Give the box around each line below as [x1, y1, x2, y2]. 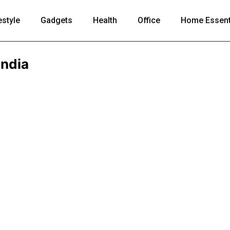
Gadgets [41, 15, 72, 25]
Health [93, 15, 117, 25]
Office [138, 15, 160, 25]
